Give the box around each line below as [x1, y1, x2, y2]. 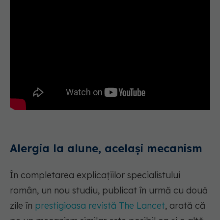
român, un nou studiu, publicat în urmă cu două [10, 185, 208, 196]
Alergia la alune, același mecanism [10, 141, 202, 156]
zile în [10, 200, 35, 212]
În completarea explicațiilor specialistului [10, 169, 180, 181]
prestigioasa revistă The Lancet [35, 200, 165, 212]
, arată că [165, 200, 205, 212]
